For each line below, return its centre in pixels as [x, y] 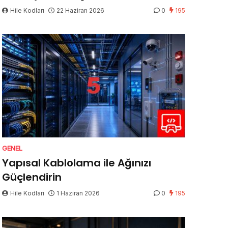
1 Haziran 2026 [78, 193]
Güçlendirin [32, 177]
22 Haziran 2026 [80, 11]
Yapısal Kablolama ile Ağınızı [77, 163]
